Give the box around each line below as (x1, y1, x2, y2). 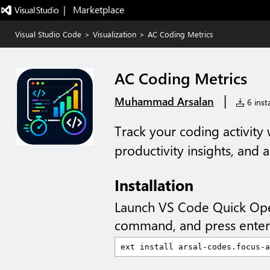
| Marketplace (63, 3, 124, 16)
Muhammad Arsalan (115, 94, 214, 108)
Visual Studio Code (15, 29, 81, 39)
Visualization (93, 29, 136, 39)
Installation (115, 175, 193, 195)
